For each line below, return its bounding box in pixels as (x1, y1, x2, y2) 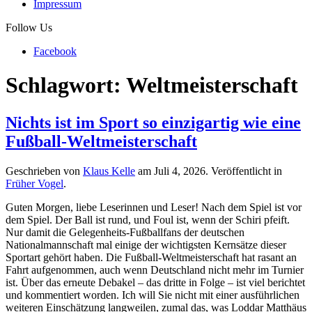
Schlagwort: (6, 72, 126, 98)
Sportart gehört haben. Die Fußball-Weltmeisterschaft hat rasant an (6, 251, 297, 263)
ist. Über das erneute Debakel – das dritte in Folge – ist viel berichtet (6, 276, 305, 288)
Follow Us (6, 22, 52, 33)
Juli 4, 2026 (154, 164, 205, 177)
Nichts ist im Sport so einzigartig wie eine (6, 113, 301, 132)
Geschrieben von (6, 164, 83, 177)
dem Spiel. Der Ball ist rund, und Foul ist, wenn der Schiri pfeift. (6, 213, 290, 226)
